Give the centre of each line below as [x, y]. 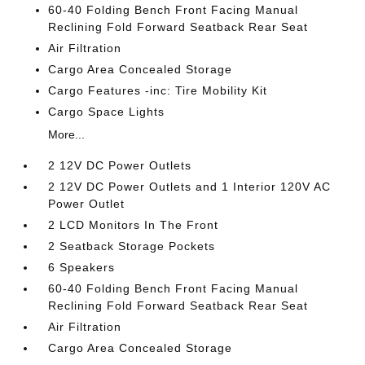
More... [67, 134]
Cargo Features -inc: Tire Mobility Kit [158, 90]
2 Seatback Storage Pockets [132, 246]
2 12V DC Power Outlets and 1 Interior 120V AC [190, 187]
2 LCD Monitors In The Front [134, 225]
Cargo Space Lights [107, 112]
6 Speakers [82, 267]
